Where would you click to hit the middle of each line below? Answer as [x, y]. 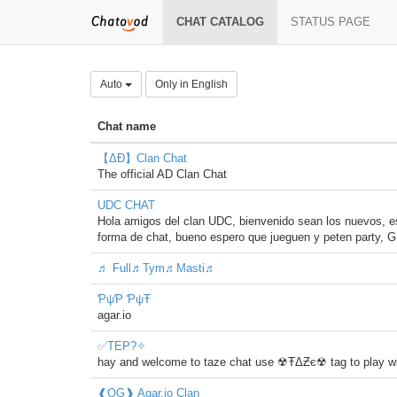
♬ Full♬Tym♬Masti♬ [157, 268]
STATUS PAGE [331, 22]
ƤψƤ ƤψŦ [124, 299]
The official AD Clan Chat [162, 174]
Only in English [191, 84]
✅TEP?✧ [122, 346]
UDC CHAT [126, 205]
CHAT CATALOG [220, 22]
